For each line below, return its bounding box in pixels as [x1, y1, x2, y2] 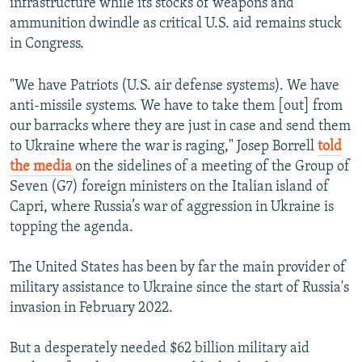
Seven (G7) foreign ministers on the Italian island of [10, 179, 329, 196]
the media [10, 159, 72, 175]
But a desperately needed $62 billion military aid [10, 341, 309, 357]
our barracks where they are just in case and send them [10, 119, 351, 135]
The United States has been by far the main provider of [10, 260, 346, 276]
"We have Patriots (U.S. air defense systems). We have [10, 78, 339, 95]
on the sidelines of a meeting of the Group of [72, 159, 350, 175]
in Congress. [10, 36, 84, 53]
